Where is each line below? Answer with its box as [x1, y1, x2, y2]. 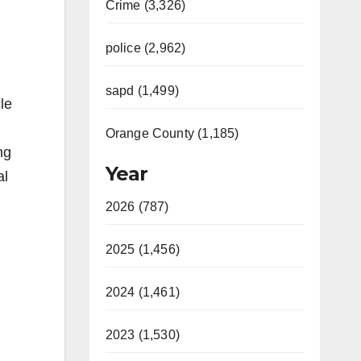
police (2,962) [105, 41, 186, 55]
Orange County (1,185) [105, 127, 239, 140]
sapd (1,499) [105, 84, 179, 98]
